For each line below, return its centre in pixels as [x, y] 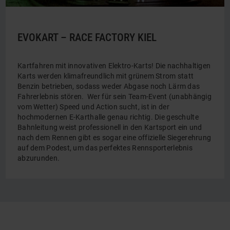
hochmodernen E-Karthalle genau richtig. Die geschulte [108, 117]
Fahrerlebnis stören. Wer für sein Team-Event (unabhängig [114, 97]
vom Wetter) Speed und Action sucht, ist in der [93, 107]
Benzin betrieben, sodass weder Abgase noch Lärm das [109, 86]
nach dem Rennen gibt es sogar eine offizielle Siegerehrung [114, 138]
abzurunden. [39, 158]
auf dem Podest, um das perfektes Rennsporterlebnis [105, 148]
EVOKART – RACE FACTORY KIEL [87, 37]
